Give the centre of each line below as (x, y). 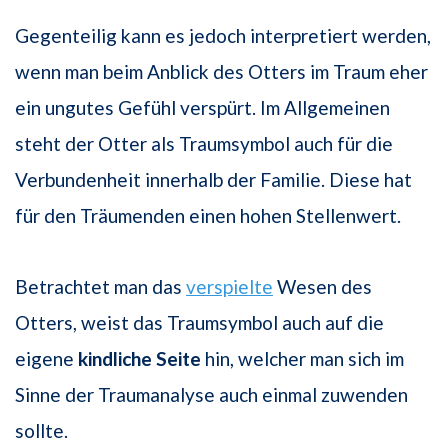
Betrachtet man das (100, 287)
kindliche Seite (139, 359)
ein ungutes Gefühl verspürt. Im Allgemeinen (202, 108)
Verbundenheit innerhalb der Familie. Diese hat (213, 180)
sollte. (41, 431)
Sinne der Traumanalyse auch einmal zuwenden (211, 395)
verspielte (229, 287)
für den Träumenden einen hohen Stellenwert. (208, 216)
